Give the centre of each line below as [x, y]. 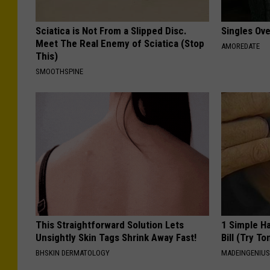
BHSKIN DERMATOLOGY [73, 253]
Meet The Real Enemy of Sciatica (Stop [120, 44]
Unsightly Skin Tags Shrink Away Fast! [116, 238]
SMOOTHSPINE [59, 72]
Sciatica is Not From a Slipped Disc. [111, 31]
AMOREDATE [241, 46]
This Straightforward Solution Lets [110, 225]
